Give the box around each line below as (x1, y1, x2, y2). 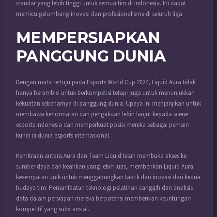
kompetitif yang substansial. (16, 204, 89, 214)
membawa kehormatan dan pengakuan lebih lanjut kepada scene (16, 110, 188, 119)
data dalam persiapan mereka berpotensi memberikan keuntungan (16, 194, 191, 203)
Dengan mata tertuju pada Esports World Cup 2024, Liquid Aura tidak (16, 78, 196, 87)
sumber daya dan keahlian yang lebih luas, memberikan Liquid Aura (16, 162, 193, 171)
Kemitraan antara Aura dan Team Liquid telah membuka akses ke (16, 151, 186, 160)
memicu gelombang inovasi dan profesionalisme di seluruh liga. (16, 9, 184, 18)
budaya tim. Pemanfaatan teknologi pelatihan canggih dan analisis (16, 183, 193, 192)
